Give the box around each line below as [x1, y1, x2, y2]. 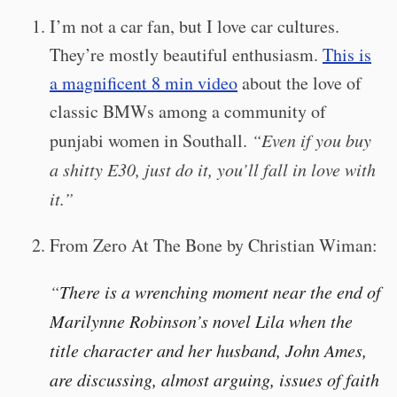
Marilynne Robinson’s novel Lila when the [50, 309, 353, 332]
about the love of [237, 71, 362, 95]
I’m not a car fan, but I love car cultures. [50, 14, 339, 38]
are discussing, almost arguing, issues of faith [50, 368, 379, 391]
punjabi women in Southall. [50, 128, 252, 152]
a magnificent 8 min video [50, 71, 237, 95]
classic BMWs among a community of [50, 99, 326, 123]
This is [323, 43, 371, 66]
